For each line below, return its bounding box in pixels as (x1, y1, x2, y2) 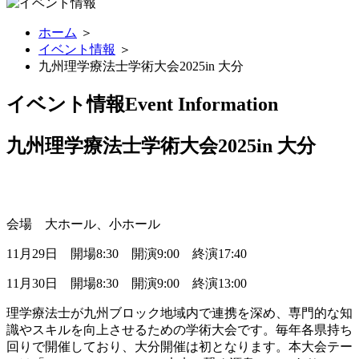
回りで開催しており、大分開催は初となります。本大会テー (6, 339, 353, 353)
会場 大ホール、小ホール (6, 216, 160, 231)
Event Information (125, 93, 278, 115)
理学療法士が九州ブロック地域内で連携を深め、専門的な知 (6, 305, 353, 320)
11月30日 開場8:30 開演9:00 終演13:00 (6, 276, 247, 290)
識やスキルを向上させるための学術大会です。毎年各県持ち (6, 322, 353, 337)
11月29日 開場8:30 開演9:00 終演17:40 (6, 246, 247, 260)
